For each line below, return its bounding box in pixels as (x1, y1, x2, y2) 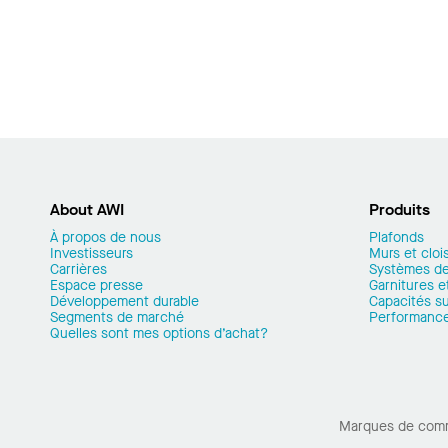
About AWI (50, 199, 124, 220)
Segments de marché (50, 308, 184, 327)
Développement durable (50, 292, 199, 311)
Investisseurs (50, 244, 133, 263)
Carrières (50, 260, 107, 279)
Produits (369, 199, 430, 220)
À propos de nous (50, 228, 161, 247)
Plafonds (369, 228, 424, 247)
